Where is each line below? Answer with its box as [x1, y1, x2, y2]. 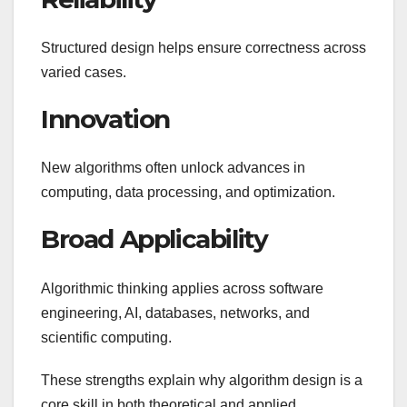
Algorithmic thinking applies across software [41, 280, 323, 296]
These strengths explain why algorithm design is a [41, 372, 362, 388]
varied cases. [41, 65, 126, 80]
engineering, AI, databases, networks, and [41, 304, 310, 321]
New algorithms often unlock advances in [41, 160, 305, 176]
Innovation [41, 104, 170, 134]
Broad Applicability [41, 223, 268, 255]
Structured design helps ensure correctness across [41, 40, 366, 55]
